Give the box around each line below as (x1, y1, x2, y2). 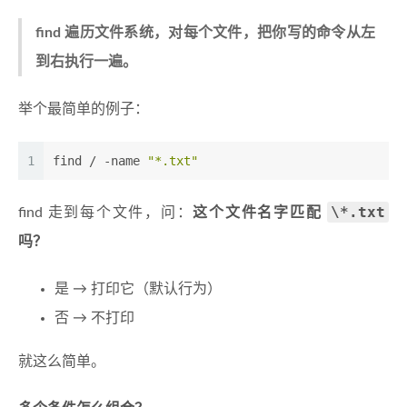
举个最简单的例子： (18, 102, 149, 117)
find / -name (53, 154, 147, 169)
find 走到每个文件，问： (18, 205, 194, 221)
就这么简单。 (18, 354, 105, 370)
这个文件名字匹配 (193, 205, 328, 221)
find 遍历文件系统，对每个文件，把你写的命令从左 (35, 25, 375, 41)
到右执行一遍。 (35, 55, 137, 70)
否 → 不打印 (55, 311, 134, 326)
